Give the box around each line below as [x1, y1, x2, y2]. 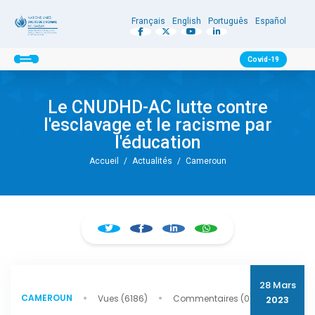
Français [131, 16, 166, 27]
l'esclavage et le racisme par [43, 114, 272, 135]
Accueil [89, 155, 119, 166]
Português [208, 16, 249, 27]
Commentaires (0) [173, 292, 253, 304]
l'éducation [115, 131, 200, 153]
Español [255, 16, 287, 27]
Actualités [131, 155, 172, 166]
